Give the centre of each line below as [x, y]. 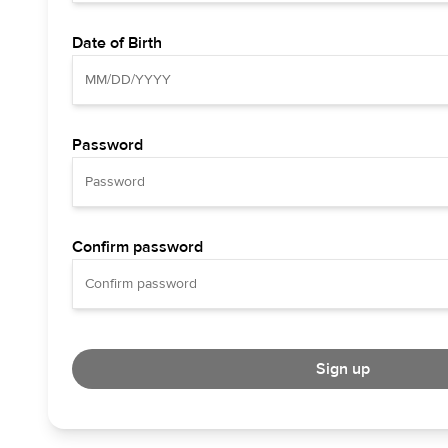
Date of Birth [117, 43]
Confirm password [137, 247]
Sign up [342, 369]
